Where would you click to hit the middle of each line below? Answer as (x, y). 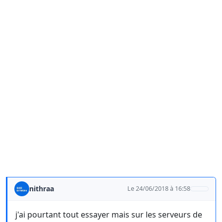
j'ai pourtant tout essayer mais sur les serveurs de (109, 215)
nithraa (42, 189)
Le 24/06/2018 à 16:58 (159, 189)
